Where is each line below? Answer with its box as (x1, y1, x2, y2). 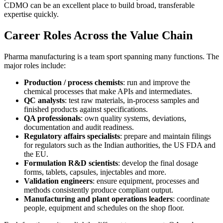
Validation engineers (24, 176, 93, 185)
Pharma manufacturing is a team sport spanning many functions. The (4, 52, 219, 61)
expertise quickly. (4, 9, 59, 18)
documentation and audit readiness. (24, 122, 134, 131)
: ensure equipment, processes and (93, 176, 199, 185)
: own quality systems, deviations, (81, 113, 186, 122)
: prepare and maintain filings (120, 131, 211, 140)
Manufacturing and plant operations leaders (24, 194, 173, 203)
